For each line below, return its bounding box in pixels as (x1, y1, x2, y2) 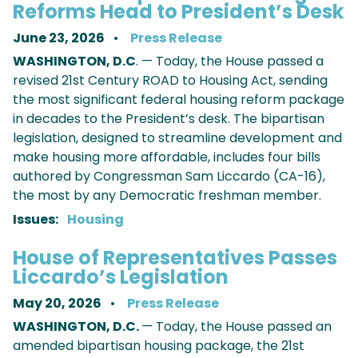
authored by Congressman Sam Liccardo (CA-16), (13, 167, 325, 186)
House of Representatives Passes (13, 245, 337, 272)
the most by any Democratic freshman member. (13, 186, 321, 205)
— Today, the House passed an (141, 317, 332, 336)
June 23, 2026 (13, 29, 107, 48)
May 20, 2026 (13, 294, 104, 313)
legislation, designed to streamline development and (13, 129, 342, 148)
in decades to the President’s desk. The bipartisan (13, 109, 324, 129)
